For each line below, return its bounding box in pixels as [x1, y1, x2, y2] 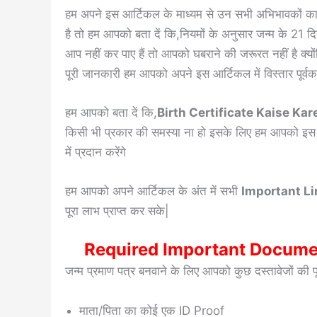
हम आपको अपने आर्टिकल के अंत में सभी [65, 184, 241, 199]
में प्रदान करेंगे [65, 144, 126, 159]
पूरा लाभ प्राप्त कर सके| [65, 204, 169, 219]
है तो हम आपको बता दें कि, [65, 26, 180, 41]
